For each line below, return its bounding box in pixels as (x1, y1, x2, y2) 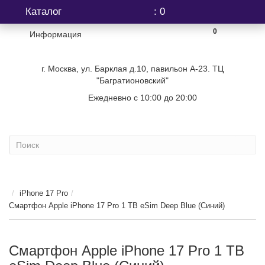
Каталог (28, 6, 66, 18)
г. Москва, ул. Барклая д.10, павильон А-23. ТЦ (41, 99, 224, 108)
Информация (27, 30, 78, 39)
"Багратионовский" (95, 111, 170, 120)
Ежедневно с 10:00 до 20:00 (92, 128, 198, 137)
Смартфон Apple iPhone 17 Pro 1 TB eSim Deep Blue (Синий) (9, 236, 216, 245)
